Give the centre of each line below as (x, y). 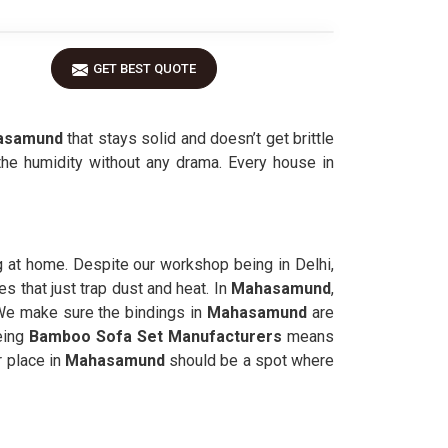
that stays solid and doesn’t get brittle (201, 138)
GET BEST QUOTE (144, 68)
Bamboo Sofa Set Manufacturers (156, 336)
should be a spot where (252, 360)
